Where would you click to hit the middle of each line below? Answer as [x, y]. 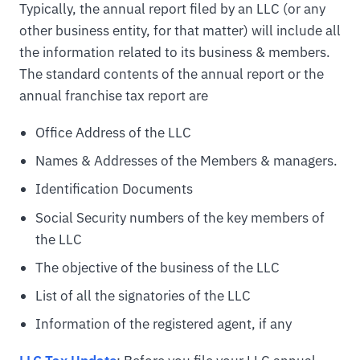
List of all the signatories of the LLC [143, 296]
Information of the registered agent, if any [163, 324]
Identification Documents [114, 189]
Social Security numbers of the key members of [180, 217]
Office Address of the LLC [113, 132]
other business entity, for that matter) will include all [180, 30]
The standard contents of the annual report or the [172, 74]
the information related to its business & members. [175, 52]
